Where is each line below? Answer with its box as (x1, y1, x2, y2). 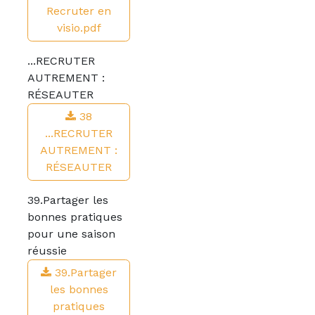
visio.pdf (56, 21, 101, 34)
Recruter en (46, 4, 111, 18)
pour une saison (27, 227, 115, 240)
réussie (27, 244, 67, 257)
